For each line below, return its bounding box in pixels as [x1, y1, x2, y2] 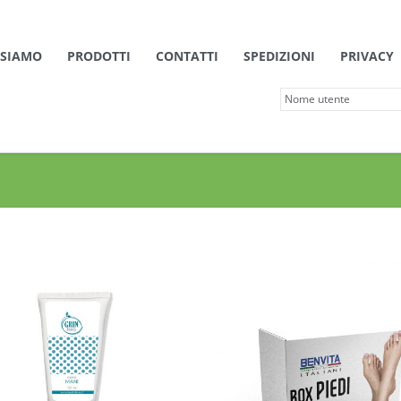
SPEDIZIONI [243, 47, 315, 65]
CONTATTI [156, 47, 218, 65]
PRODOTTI [67, 47, 131, 65]
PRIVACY [340, 47, 394, 65]
